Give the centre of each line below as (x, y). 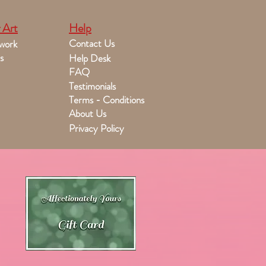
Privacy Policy (96, 128)
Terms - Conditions (107, 100)
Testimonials (92, 86)
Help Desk (90, 58)
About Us (88, 113)
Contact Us (92, 43)
